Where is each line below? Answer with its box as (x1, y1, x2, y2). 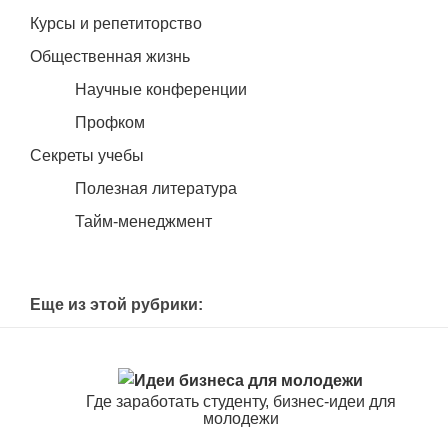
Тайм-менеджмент (75, 213, 212, 231)
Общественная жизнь (30, 48, 190, 66)
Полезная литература (75, 180, 237, 198)
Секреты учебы (30, 147, 144, 165)
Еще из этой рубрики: (30, 296, 203, 314)
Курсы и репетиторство (30, 15, 202, 33)
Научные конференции (75, 81, 247, 99)
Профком (75, 114, 145, 132)
